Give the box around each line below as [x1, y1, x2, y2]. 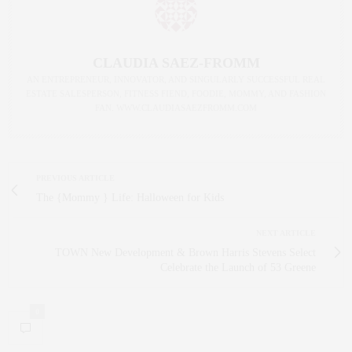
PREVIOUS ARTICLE [36, 174, 115, 183]
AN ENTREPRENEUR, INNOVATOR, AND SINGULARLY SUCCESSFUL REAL [27, 75, 325, 85]
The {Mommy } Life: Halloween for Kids [36, 192, 224, 204]
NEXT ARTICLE [256, 229, 316, 238]
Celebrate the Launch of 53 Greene [160, 262, 316, 274]
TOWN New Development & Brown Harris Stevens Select [55, 247, 316, 259]
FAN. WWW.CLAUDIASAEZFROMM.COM [95, 103, 257, 113]
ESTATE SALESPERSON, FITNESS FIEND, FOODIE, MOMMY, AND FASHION [26, 89, 326, 99]
